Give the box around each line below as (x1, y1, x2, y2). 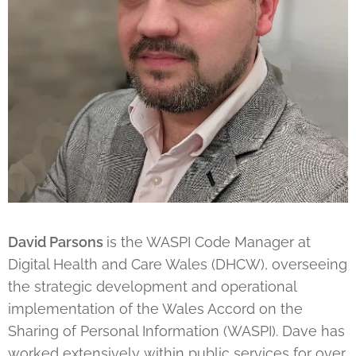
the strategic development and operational (8, 277, 296, 295)
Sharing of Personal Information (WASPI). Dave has (8, 322, 345, 339)
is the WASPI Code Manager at (106, 233, 311, 250)
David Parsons (8, 233, 106, 250)
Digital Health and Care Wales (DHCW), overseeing (8, 255, 347, 273)
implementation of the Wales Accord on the (8, 300, 303, 317)
